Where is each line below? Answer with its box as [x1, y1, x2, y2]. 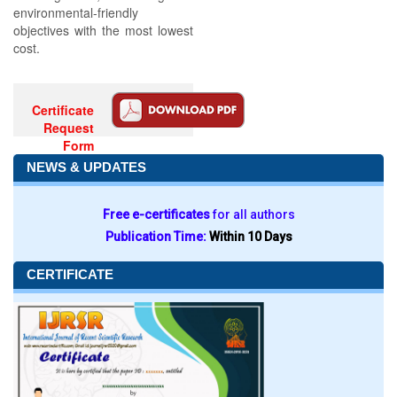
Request [43, 119, 95, 136]
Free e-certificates [102, 207, 213, 222]
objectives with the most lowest [13, 21, 193, 39]
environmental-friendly [13, 4, 138, 21]
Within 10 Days [208, 230, 292, 244]
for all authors [212, 207, 295, 222]
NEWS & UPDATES [27, 160, 146, 175]
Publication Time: [105, 230, 209, 244]
